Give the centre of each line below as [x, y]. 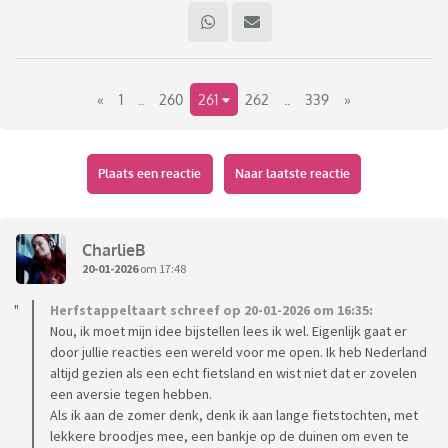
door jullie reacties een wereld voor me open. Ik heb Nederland [238, 352]
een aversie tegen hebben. [131, 394]
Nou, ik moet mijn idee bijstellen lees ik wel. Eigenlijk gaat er [228, 331]
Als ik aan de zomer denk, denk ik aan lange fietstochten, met [234, 415]
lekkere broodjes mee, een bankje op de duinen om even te [229, 436]
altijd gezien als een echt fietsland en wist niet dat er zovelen [233, 373]
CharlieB [113, 249]
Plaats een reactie [150, 174]
